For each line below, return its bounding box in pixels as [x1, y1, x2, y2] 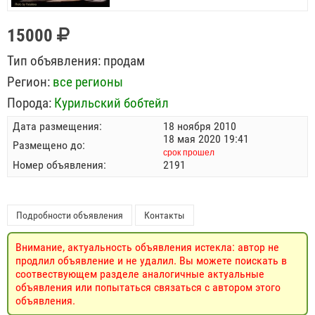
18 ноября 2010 [163, 120, 236, 133]
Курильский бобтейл [54, 95, 169, 111]
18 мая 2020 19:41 [163, 132, 249, 146]
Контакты [144, 210, 185, 221]
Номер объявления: [13, 158, 106, 172]
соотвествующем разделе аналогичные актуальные [15, 267, 264, 281]
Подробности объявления [16, 210, 123, 221]
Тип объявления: [7, 53, 101, 69]
